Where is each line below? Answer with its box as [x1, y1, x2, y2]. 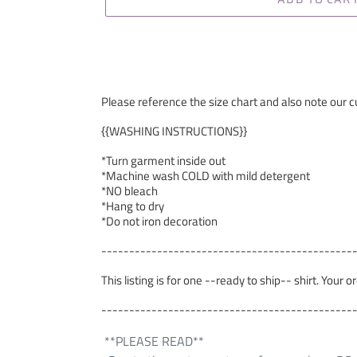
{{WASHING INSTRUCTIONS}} [101, 122, 247, 141]
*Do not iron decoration [101, 212, 218, 231]
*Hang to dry [101, 197, 164, 216]
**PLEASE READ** [101, 331, 204, 351]
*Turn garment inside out [101, 151, 226, 171]
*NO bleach [101, 182, 158, 201]
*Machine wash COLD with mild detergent [101, 167, 310, 186]
